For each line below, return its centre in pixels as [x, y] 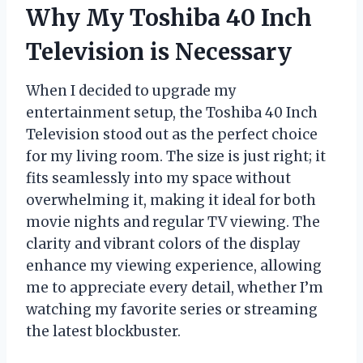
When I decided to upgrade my [131, 90]
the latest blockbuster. [103, 331]
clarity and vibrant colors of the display [163, 243]
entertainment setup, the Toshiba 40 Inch [172, 112]
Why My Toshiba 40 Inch [169, 17]
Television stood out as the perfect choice [172, 134]
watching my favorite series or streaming [172, 309]
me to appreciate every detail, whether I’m [175, 287]
